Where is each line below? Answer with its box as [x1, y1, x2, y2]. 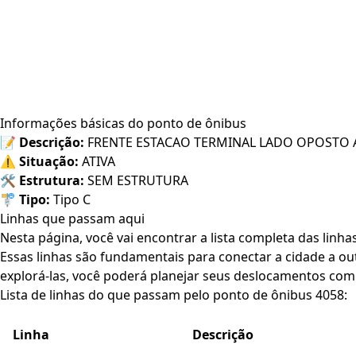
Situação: [19, 153, 79, 170]
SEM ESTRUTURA [84, 172, 188, 189]
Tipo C [50, 191, 91, 208]
